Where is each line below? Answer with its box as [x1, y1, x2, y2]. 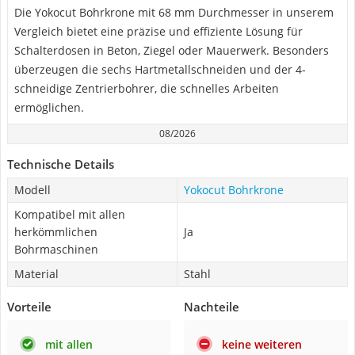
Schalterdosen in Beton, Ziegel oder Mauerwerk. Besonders [14, 43, 329, 58]
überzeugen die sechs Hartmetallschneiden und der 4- [14, 62, 306, 77]
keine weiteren [222, 337, 302, 352]
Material [14, 266, 59, 281]
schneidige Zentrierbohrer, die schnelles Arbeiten [14, 81, 279, 96]
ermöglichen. [14, 100, 84, 115]
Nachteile [184, 299, 239, 315]
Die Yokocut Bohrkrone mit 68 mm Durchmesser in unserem [14, 5, 334, 20]
